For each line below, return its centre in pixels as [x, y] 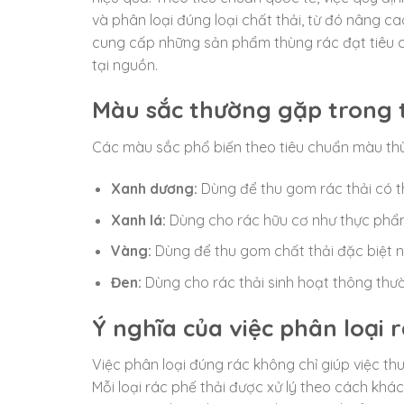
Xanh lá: [138, 220]
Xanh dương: [154, 188]
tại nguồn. [125, 64]
